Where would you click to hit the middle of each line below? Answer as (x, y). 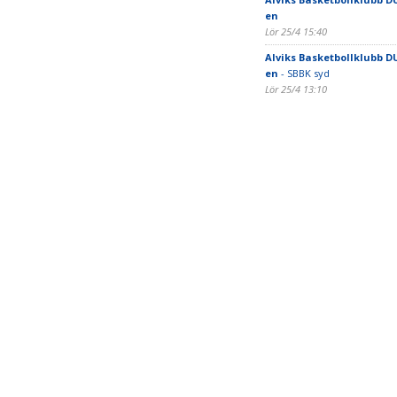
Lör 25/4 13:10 (296, 89)
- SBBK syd (304, 73)
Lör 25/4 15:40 (296, 31)
